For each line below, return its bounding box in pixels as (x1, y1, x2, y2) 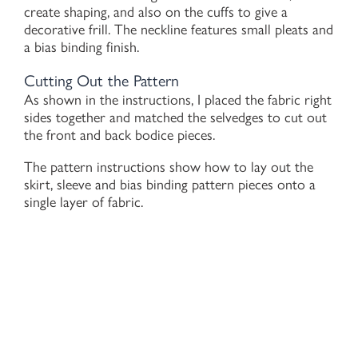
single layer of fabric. (24, 193, 143, 212)
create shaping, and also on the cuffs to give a (24, 3, 288, 22)
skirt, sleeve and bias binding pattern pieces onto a (24, 176, 316, 194)
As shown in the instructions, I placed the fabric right (24, 91, 332, 109)
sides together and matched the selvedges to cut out (24, 109, 327, 127)
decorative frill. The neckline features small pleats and (24, 21, 333, 39)
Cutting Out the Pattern (24, 71, 179, 91)
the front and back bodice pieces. (24, 126, 219, 145)
